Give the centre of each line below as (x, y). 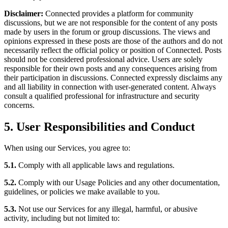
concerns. (19, 105)
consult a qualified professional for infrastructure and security (102, 96)
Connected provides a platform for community (118, 13)
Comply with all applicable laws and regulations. (95, 165)
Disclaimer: (24, 13)
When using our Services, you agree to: (67, 148)
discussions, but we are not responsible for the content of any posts (111, 22)
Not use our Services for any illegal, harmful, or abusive (107, 209)
